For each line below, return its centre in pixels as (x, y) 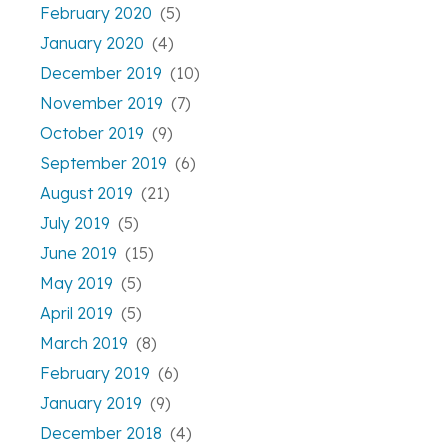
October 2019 (92, 133)
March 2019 (84, 343)
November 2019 (101, 103)
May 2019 (76, 283)
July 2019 (75, 223)
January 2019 (91, 403)
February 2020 (96, 13)
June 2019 (78, 253)
